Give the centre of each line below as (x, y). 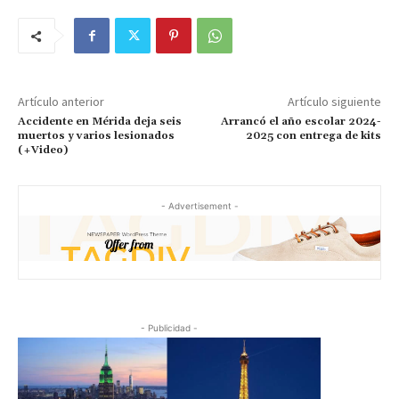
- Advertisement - (199, 206)
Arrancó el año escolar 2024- (301, 122)
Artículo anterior (61, 102)
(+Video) (43, 151)
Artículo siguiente (334, 102)
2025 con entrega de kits (313, 136)
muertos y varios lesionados (96, 136)
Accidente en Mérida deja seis (100, 122)
